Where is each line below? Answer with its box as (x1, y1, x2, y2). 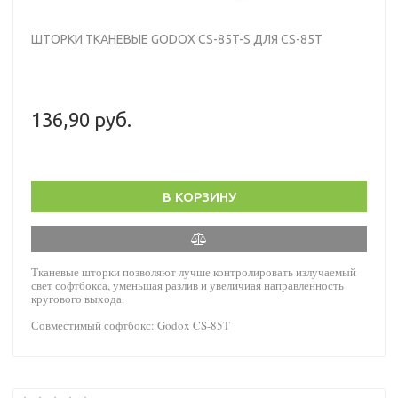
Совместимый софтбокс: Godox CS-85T (31, 316, 230, 333)
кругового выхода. (31, 290, 124, 306)
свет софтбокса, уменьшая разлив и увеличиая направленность (31, 276, 344, 293)
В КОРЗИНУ (162, 188, 236, 204)
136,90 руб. (31, 107, 131, 131)
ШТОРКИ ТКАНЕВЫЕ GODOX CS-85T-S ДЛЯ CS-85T (31, 31, 322, 46)
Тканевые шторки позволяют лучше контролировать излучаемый (31, 263, 356, 280)
